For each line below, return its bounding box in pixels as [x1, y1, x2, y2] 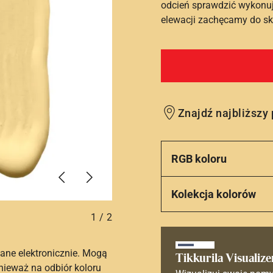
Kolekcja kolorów [171, 188, 256, 200]
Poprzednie [62, 166, 110, 177]
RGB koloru [171, 152, 227, 165]
